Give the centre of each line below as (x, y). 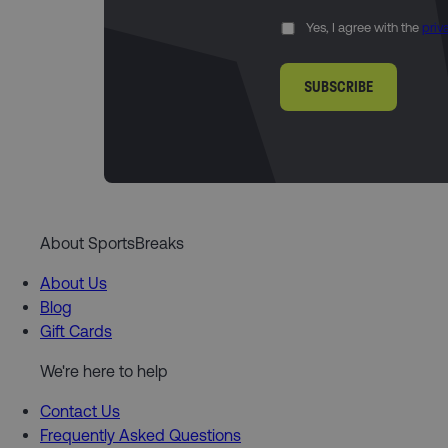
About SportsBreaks (112, 243)
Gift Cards (76, 331)
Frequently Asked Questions (140, 435)
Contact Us (80, 411)
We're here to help (104, 371)
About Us (73, 283)
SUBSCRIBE (338, 87)
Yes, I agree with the (364, 28)
